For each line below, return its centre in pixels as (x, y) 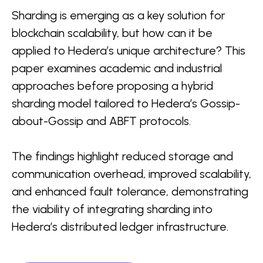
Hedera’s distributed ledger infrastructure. (120, 226)
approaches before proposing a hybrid (112, 85)
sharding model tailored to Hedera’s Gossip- (126, 103)
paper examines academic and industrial (117, 68)
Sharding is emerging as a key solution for (119, 15)
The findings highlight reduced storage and (122, 156)
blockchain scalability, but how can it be (112, 33)
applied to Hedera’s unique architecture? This (129, 50)
